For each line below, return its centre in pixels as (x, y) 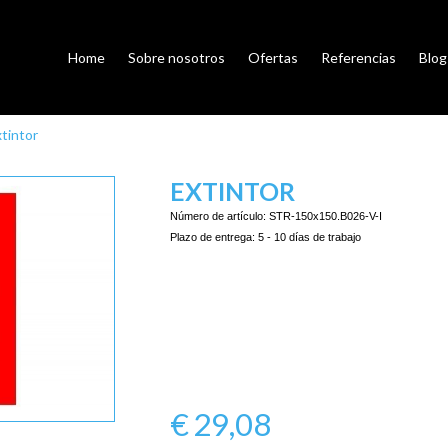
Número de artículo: (219, 215)
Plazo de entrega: (213, 236)
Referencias (359, 57)
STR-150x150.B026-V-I (325, 215)
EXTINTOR (232, 190)
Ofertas (273, 57)
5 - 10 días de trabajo (309, 236)
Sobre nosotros (177, 57)
